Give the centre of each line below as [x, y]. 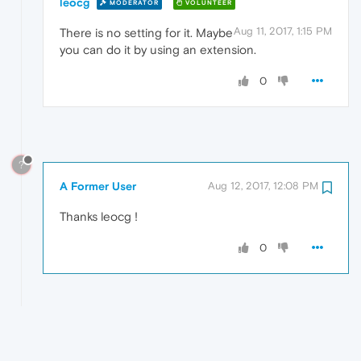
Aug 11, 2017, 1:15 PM [283, 31]
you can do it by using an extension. [158, 49]
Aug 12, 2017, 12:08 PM [263, 186]
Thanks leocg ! [99, 217]
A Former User [98, 187]
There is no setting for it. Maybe [146, 32]
